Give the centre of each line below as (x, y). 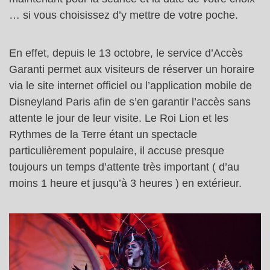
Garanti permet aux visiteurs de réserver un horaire (132, 70)
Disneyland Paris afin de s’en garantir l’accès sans (130, 102)
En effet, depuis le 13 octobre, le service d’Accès (126, 53)
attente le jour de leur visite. (77, 118)
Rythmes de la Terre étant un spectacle (103, 135)
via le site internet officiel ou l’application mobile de (130, 86)
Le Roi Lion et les (187, 118)
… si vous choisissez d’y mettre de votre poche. (124, 15)
